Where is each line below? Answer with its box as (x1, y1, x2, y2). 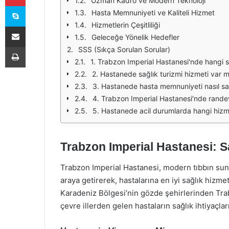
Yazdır (25, 42, 44, 51)
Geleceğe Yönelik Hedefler (91, 33, 179, 41)
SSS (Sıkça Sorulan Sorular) (78, 45, 170, 54)
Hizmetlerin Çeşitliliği (91, 20, 160, 29)
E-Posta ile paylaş (25, 22, 45, 30)
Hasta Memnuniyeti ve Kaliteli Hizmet (91, 8, 215, 17)
